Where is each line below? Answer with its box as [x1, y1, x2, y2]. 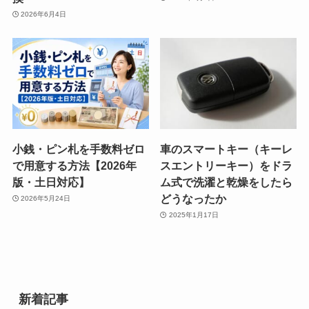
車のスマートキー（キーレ [160, 142, 293, 155]
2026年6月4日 [21, 10, 67, 19]
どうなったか [160, 192, 227, 205]
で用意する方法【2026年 [12, 159, 137, 172]
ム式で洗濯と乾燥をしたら [160, 175, 293, 188]
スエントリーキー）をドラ [160, 159, 293, 172]
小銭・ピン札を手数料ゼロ [12, 142, 145, 155]
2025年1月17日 [168, 211, 219, 219]
